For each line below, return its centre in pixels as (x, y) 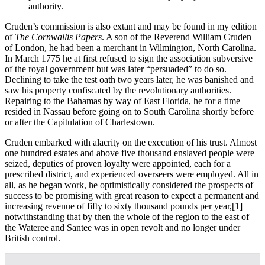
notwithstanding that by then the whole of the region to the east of (127, 216)
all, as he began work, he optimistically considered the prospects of (129, 185)
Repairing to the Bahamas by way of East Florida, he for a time (122, 101)
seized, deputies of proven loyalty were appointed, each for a (118, 163)
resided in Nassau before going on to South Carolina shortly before (129, 111)
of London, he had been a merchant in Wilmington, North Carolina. (130, 47)
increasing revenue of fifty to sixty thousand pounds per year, (118, 206)
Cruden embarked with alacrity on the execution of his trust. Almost (131, 142)
